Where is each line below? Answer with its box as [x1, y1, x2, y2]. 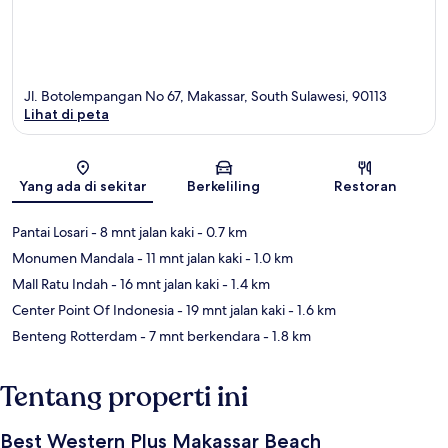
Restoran [333, 176, 397, 195]
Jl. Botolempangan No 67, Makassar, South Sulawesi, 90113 [24, 86, 387, 105]
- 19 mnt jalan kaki [174, 300, 285, 319]
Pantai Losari [12, 222, 88, 241]
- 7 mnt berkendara [137, 326, 260, 345]
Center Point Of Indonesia [12, 300, 174, 319]
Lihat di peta [24, 104, 109, 123]
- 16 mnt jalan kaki [108, 274, 219, 293]
